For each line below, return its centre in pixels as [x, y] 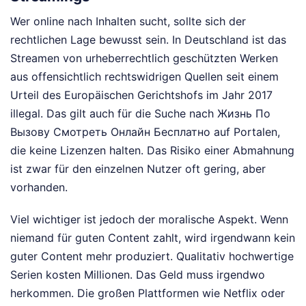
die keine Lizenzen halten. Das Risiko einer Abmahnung [152, 151]
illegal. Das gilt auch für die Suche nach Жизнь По [140, 114]
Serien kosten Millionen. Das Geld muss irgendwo [138, 275]
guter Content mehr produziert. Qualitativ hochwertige [152, 256]
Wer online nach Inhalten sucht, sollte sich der [128, 22]
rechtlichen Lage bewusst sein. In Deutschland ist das [148, 40]
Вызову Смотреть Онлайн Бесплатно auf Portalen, [145, 132]
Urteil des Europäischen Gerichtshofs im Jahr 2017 [141, 95]
